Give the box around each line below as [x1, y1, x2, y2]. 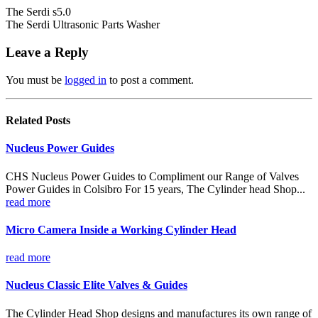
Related [6, 114, 45, 127]
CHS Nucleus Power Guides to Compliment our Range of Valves [6, 170, 299, 182]
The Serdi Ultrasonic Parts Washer [6, 18, 160, 31]
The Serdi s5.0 [6, 6, 71, 18]
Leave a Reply [6, 45, 89, 60]
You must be [6, 73, 65, 86]
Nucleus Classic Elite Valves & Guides [6, 279, 187, 292]
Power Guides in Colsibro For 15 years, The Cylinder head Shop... [6, 182, 305, 195]
